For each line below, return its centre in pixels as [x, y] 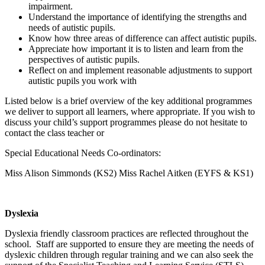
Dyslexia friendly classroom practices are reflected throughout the [127, 233]
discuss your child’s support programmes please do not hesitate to [126, 122]
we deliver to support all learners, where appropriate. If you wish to [130, 111]
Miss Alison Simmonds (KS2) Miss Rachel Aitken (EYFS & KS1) [129, 173]
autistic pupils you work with [83, 80]
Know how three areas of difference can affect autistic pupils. [143, 38]
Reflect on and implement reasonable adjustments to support [140, 70]
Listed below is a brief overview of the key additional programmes [128, 101]
